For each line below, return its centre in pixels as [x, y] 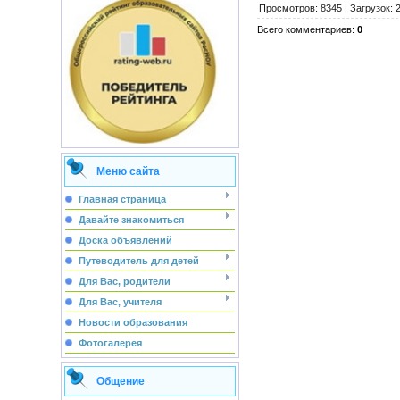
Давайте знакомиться [131, 220]
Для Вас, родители [124, 281]
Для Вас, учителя [120, 302]
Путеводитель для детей [138, 261]
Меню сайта [128, 171]
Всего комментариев [304, 30]
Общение [120, 381]
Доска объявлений [125, 240]
